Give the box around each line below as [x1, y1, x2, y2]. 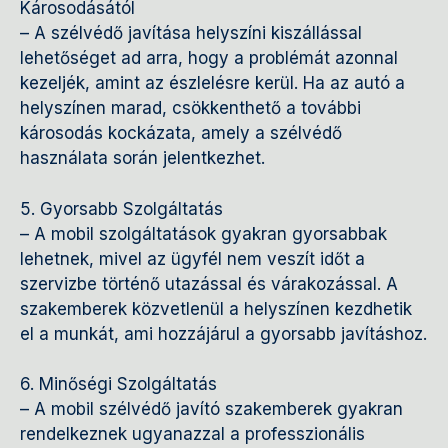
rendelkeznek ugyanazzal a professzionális [20, 424, 365, 445]
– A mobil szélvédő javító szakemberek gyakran [20, 399, 403, 420]
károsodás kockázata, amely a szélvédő [20, 123, 342, 144]
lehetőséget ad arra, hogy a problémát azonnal [20, 48, 398, 69]
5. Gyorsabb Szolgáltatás [20, 198, 223, 219]
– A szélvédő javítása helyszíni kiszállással [20, 23, 362, 44]
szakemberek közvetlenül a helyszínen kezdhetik [20, 298, 412, 319]
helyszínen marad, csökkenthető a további [20, 98, 361, 119]
